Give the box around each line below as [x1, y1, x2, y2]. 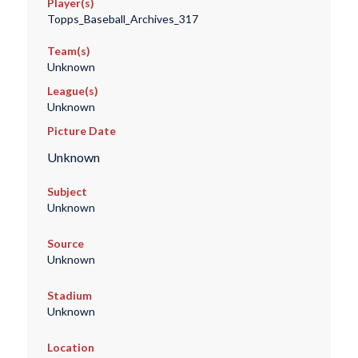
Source [46, 237, 84, 251]
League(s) [46, 84, 98, 98]
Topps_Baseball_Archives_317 [46, 12, 198, 26]
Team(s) [46, 44, 90, 58]
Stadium [46, 288, 92, 303]
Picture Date [46, 124, 116, 138]
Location [46, 340, 94, 355]
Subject [46, 185, 87, 199]
